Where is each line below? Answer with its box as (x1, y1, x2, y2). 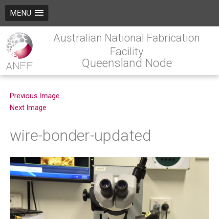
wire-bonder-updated (10, 126, 151, 145)
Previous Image (10, 91, 60, 100)
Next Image (10, 103, 46, 112)
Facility (110, 45, 143, 58)
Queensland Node (81, 56, 172, 70)
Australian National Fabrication (53, 32, 200, 44)
